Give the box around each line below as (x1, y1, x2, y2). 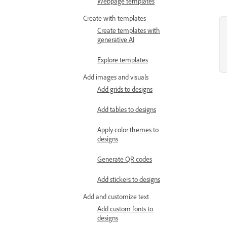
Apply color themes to (97, 125, 159, 134)
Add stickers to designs (97, 175, 160, 183)
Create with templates (83, 14, 146, 22)
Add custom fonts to (97, 204, 153, 213)
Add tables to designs (97, 105, 156, 113)
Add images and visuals (83, 72, 148, 81)
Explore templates (97, 55, 148, 64)
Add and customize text (83, 192, 149, 201)
